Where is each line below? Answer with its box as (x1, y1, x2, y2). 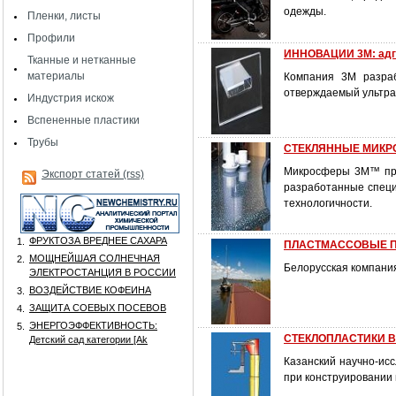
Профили (27, 32, 75, 44)
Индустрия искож (27, 92, 114, 104)
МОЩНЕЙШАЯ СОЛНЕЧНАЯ (29, 253, 160, 263)
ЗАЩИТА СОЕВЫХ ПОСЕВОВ (29, 302, 166, 313)
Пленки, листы (27, 10, 101, 22)
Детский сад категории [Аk (29, 334, 148, 345)
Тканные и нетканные (27, 54, 136, 66)
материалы (27, 70, 85, 82)
